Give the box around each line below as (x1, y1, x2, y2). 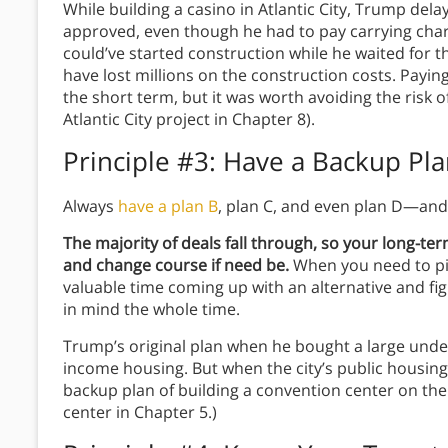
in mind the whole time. (63, 298, 244, 321)
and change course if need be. (63, 254, 293, 277)
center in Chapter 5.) (63, 401, 217, 424)
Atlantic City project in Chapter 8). (63, 108, 315, 131)
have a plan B (118, 195, 218, 218)
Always (63, 195, 118, 218)
